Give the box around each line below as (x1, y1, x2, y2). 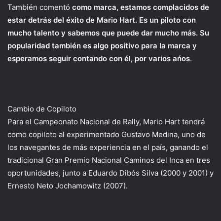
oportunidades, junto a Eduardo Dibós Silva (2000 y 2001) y (7, 168, 214, 178)
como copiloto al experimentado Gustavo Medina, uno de (7, 130, 206, 139)
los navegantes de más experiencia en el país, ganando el (7, 143, 208, 152)
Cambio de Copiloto (7, 104, 76, 113)
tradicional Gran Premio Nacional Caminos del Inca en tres (7, 155, 210, 165)
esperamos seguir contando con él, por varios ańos (7, 54, 190, 63)
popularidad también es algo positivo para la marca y (7, 41, 197, 50)
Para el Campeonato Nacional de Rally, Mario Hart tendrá (7, 117, 205, 126)
